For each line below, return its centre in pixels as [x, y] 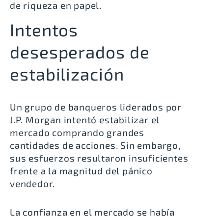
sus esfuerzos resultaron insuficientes [99, 158]
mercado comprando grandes [77, 133]
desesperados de [80, 52]
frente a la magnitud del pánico [81, 171]
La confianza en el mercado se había [92, 212]
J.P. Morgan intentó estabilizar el [85, 120]
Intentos [44, 30]
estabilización [67, 74]
